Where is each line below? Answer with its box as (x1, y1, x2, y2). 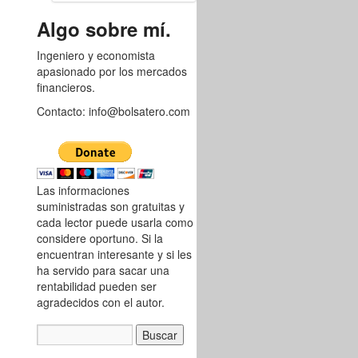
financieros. (37, 79, 95, 95)
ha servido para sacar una (37, 262, 169, 278)
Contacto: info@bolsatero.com (37, 103, 190, 119)
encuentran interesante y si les (37, 246, 192, 262)
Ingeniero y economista (37, 47, 155, 63)
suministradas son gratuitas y (37, 198, 185, 214)
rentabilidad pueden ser (37, 278, 157, 294)
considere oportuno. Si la (37, 230, 163, 246)
